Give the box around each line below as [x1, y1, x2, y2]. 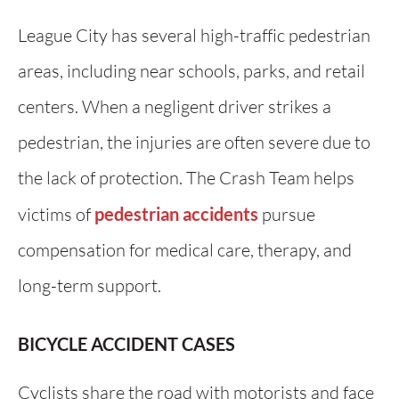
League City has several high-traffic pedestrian [18, 24, 370, 46]
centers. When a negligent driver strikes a [18, 95, 331, 118]
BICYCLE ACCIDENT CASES [18, 333, 235, 354]
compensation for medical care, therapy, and [18, 239, 352, 261]
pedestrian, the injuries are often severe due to [18, 131, 370, 153]
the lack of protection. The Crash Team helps [18, 167, 354, 189]
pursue [258, 203, 315, 225]
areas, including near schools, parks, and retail [18, 60, 365, 82]
